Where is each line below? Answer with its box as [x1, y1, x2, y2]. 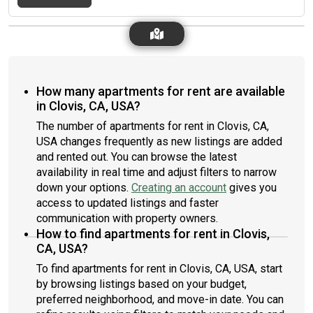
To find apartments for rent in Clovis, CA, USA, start [36, 262, 282, 275]
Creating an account [131, 181, 226, 194]
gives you [226, 181, 277, 194]
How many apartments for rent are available [36, 84, 285, 99]
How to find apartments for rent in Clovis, [36, 226, 270, 241]
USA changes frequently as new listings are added [36, 135, 282, 148]
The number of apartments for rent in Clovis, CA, [36, 119, 269, 133]
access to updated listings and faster [36, 196, 219, 210]
